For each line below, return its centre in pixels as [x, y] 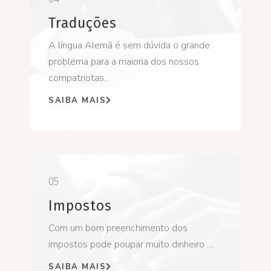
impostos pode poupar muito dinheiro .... [131, 244]
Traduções [83, 23]
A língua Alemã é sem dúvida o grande [129, 45]
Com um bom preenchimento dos [118, 228]
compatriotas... [79, 78]
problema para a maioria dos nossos [124, 61]
